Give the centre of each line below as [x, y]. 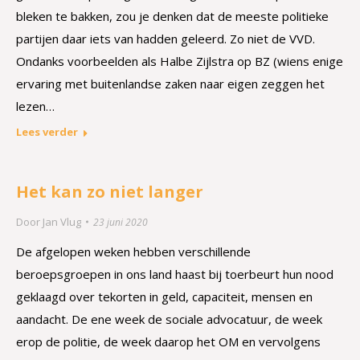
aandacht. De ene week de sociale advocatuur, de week [169, 319]
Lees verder [47, 132]
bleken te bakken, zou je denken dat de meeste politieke [172, 16]
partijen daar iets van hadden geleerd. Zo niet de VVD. [166, 39]
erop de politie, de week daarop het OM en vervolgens [168, 342]
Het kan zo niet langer [110, 192]
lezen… [35, 106]
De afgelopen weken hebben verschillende [133, 252]
